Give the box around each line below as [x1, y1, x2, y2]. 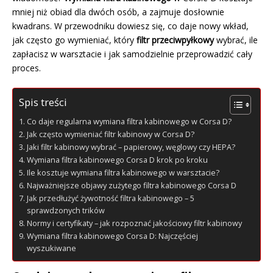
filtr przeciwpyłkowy [136, 34, 214, 46]
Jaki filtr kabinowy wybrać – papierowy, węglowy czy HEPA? [26, 142, 235, 153]
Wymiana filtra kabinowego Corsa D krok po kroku [26, 155, 208, 166]
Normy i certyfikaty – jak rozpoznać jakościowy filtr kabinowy [26, 218, 242, 229]
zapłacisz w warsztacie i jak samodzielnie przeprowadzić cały [12, 48, 252, 60]
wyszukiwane [26, 243, 76, 254]
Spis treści [19, 95, 67, 110]
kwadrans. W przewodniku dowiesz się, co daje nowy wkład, [12, 20, 249, 32]
